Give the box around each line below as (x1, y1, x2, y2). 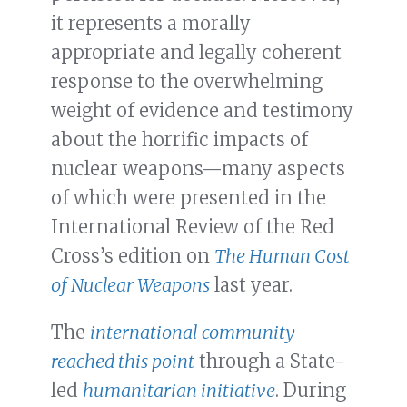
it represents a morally (51, 12, 251, 35)
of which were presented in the (51, 186, 326, 210)
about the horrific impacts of (51, 128, 308, 152)
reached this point (51, 350, 194, 373)
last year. (210, 273, 293, 297)
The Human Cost (214, 244, 350, 268)
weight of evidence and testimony (51, 99, 353, 123)
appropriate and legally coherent (51, 41, 342, 65)
